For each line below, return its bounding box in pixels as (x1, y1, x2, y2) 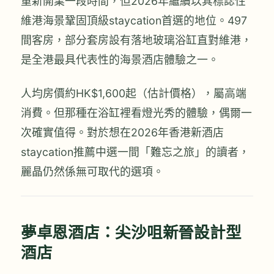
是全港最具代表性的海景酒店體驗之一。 (21, 53, 219, 66)
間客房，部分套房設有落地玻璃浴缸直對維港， (21, 33, 252, 46)
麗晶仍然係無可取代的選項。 (21, 165, 164, 179)
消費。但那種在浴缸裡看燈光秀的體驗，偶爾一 (21, 106, 252, 120)
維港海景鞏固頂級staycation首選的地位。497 (21, 13, 247, 27)
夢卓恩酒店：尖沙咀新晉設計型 (21, 223, 242, 241)
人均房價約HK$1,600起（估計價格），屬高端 (21, 87, 246, 100)
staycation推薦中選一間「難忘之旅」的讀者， (21, 146, 250, 159)
